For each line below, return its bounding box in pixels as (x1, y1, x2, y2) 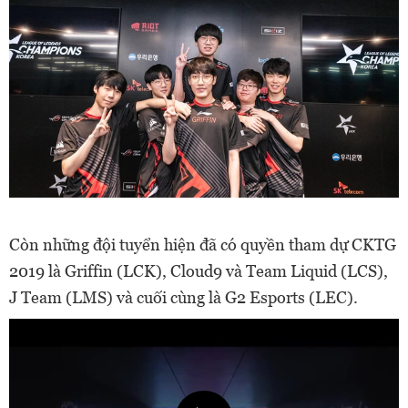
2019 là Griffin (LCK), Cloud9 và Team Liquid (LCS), (9, 261, 388, 281)
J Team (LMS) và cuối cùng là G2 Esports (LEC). (9, 288, 358, 308)
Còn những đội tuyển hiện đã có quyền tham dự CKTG (9, 235, 396, 255)
